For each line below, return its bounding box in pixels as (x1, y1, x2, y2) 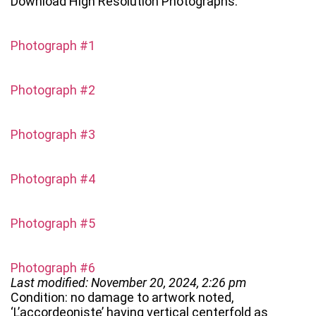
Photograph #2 (11, 83, 95, 98)
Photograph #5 (11, 216, 95, 231)
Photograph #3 (11, 127, 95, 142)
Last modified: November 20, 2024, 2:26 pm (11, 275, 246, 291)
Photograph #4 (11, 171, 95, 187)
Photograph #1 (11, 38, 95, 54)
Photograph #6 (11, 260, 95, 276)
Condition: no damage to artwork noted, (11, 290, 233, 305)
